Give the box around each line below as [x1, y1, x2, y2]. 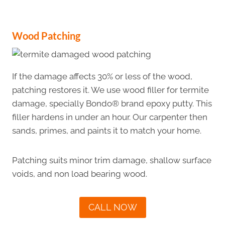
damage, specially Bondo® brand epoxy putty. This [12, 98, 212, 108]
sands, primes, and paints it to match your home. [12, 126, 201, 136]
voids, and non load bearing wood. [12, 169, 147, 179]
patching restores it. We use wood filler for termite [12, 85, 209, 95]
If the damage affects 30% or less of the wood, [12, 71, 192, 81]
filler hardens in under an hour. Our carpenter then [12, 112, 207, 122]
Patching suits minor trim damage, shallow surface [12, 155, 211, 165]
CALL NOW [88, 202, 137, 213]
